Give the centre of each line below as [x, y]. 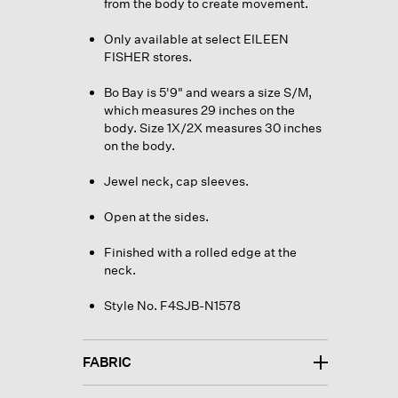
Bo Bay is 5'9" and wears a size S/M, [207, 92]
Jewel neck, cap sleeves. [176, 180]
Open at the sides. [156, 216]
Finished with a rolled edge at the [200, 251]
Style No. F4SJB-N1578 [172, 305]
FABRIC [107, 362]
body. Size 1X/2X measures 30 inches [212, 127]
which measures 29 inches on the [199, 109]
